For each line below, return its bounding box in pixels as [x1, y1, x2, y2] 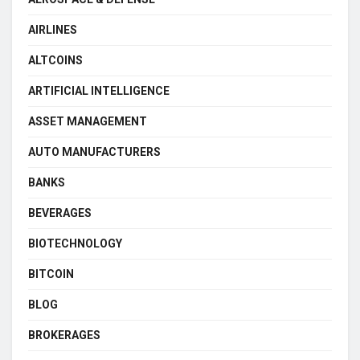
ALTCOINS [28, 53, 83, 67]
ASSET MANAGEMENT [28, 114, 147, 128]
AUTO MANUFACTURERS [28, 145, 161, 158]
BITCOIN [28, 267, 74, 280]
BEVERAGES [28, 206, 92, 219]
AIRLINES [28, 22, 77, 36]
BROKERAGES [28, 328, 100, 342]
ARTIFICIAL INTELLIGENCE [28, 84, 170, 97]
